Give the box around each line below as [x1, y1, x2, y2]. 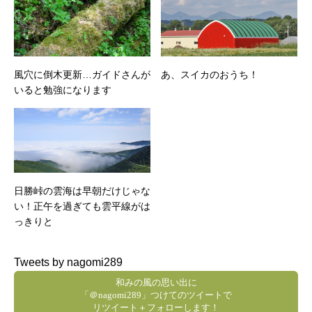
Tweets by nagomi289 [14, 256, 123, 268]
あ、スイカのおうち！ [161, 69, 258, 80]
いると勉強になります [14, 84, 111, 95]
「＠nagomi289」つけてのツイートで [80, 290, 232, 300]
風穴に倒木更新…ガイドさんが [14, 69, 150, 80]
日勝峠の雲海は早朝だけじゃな [14, 185, 150, 196]
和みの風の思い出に [115, 277, 197, 288]
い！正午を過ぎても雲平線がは [14, 201, 150, 212]
